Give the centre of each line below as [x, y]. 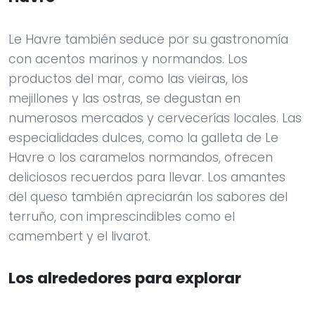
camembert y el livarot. [79, 237]
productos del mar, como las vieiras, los [128, 79]
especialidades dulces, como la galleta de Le [143, 138]
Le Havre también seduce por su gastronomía [148, 40]
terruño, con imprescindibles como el [122, 217]
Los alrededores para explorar [125, 278]
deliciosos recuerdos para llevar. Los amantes [147, 178]
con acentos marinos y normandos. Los [128, 59]
